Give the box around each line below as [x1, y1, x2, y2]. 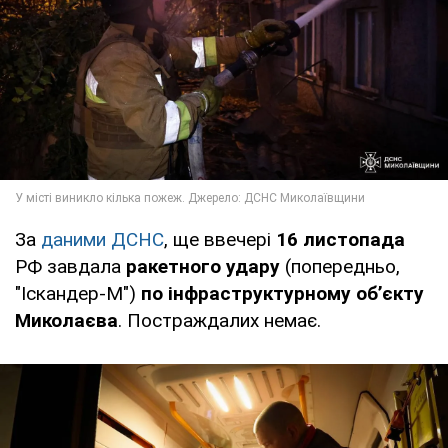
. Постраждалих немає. [118, 309, 321, 333]
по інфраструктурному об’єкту [136, 282, 424, 306]
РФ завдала [15, 255, 126, 279]
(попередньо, [280, 255, 400, 279]
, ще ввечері [164, 228, 271, 252]
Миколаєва [15, 309, 118, 333]
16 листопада [271, 228, 405, 252]
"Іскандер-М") [15, 282, 136, 306]
